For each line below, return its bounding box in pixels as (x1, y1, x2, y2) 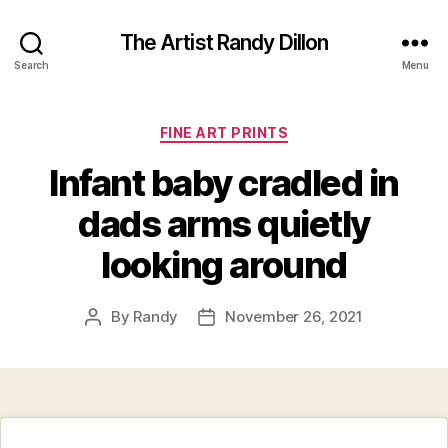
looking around (101, 242, 347, 287)
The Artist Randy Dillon (119, 29, 329, 55)
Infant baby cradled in (49, 160, 399, 205)
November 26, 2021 (225, 306, 363, 326)
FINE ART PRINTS (159, 124, 289, 141)
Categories (223, 118, 312, 139)
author (92, 329, 139, 349)
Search (14, 58, 49, 71)
